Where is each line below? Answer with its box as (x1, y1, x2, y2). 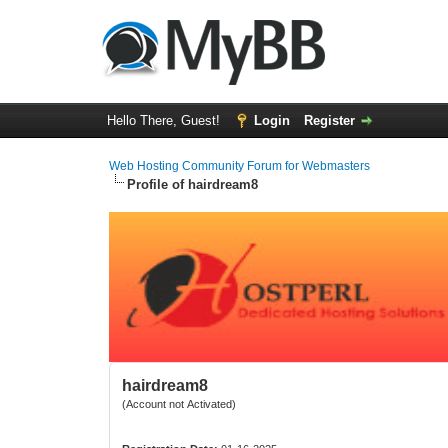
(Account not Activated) (122, 398, 237, 410)
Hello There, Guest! (106, 113, 224, 128)
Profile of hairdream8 (127, 177, 259, 192)
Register (303, 113, 355, 128)
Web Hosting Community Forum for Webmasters (109, 159, 371, 173)
